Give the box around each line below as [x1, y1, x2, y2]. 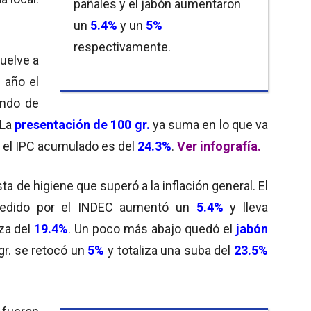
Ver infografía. [177, 138, 261, 153]
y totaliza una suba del [104, 242, 235, 258]
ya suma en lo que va [149, 117, 268, 132]
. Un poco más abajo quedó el [68, 221, 233, 236]
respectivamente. [74, 39, 171, 54]
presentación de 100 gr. [11, 117, 150, 132]
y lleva [223, 199, 269, 215]
